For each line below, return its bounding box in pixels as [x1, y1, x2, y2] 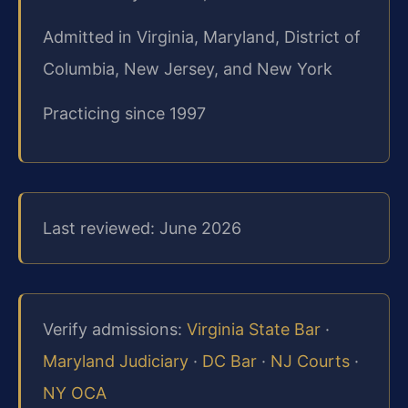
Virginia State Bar [187, 319, 321, 339]
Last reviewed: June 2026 [43, 218, 241, 238]
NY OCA [43, 382, 107, 403]
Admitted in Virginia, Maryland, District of [43, 26, 361, 46]
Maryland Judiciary [43, 351, 189, 371]
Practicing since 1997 [43, 104, 206, 124]
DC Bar [202, 351, 257, 371]
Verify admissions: [43, 319, 187, 339]
